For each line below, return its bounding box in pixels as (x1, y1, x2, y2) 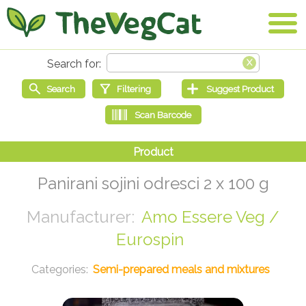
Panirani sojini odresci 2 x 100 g (37, 173, 269, 194)
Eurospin (115, 229, 184, 250)
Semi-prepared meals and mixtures (93, 263, 270, 277)
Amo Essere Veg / (141, 207, 279, 227)
